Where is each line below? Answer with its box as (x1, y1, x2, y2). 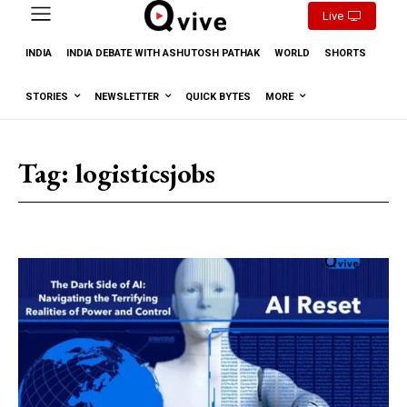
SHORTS (324, 46, 366, 59)
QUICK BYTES (185, 90, 251, 103)
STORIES (25, 90, 68, 103)
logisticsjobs (75, 154, 215, 191)
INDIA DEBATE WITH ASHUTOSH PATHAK (66, 46, 260, 59)
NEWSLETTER (94, 90, 159, 103)
